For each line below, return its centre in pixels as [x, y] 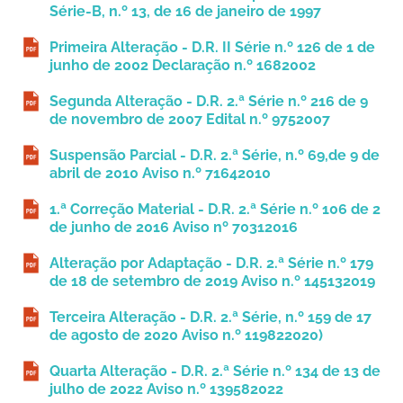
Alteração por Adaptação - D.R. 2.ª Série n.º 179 [211, 264]
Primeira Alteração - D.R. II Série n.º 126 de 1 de [212, 48]
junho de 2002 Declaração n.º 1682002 [183, 66]
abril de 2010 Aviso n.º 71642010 [160, 174]
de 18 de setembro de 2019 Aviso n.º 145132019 [212, 282]
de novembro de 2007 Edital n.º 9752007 [190, 120]
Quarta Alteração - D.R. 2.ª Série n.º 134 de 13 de [215, 372]
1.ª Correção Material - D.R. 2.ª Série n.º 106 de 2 [215, 210]
